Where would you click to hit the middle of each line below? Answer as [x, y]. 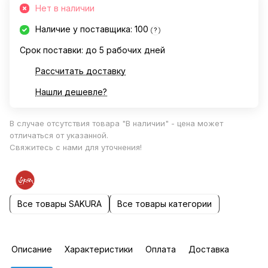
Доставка [209, 249]
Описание [32, 249]
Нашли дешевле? [71, 92]
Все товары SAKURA [60, 204]
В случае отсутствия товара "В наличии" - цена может [116, 123]
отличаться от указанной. [59, 135]
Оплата [161, 249]
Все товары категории [165, 204]
